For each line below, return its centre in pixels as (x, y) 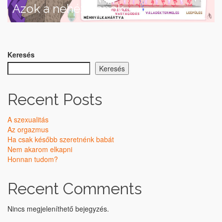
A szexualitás (28, 120)
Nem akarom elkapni (40, 149)
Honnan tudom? (33, 159)
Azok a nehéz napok (68, 9)
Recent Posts (55, 100)
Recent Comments (75, 189)
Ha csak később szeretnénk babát (61, 139)
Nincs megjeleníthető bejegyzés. (58, 209)
